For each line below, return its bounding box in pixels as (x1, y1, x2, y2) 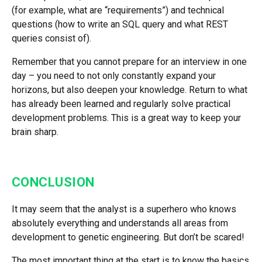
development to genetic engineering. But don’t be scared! (12, 231, 244, 243)
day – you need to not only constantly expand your (12, 70, 216, 81)
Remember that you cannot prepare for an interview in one (12, 56, 247, 67)
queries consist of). (12, 32, 91, 44)
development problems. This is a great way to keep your (12, 112, 241, 123)
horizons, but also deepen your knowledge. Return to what (12, 84, 247, 95)
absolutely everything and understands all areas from (12, 217, 228, 229)
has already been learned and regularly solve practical (12, 98, 230, 109)
